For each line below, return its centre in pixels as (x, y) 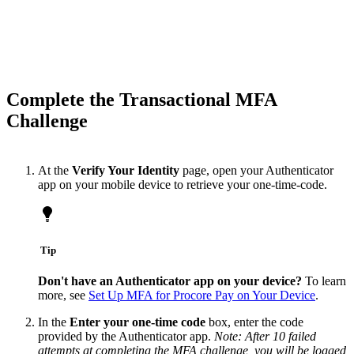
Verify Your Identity (126, 170)
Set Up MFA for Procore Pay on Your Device (202, 296)
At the (55, 170)
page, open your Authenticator (256, 170)
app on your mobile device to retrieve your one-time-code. (183, 184)
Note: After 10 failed (265, 337)
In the (54, 322)
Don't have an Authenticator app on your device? (170, 281)
